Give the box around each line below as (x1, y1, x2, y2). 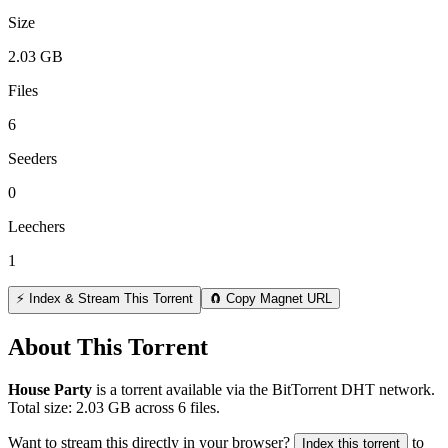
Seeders (8, 149, 57, 167)
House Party (8, 380, 92, 398)
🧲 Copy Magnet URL (209, 290, 332, 306)
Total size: (8, 398, 76, 416)
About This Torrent (8, 333, 208, 360)
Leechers (8, 217, 65, 235)
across (131, 398, 178, 416)
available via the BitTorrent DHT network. (162, 380, 435, 398)
